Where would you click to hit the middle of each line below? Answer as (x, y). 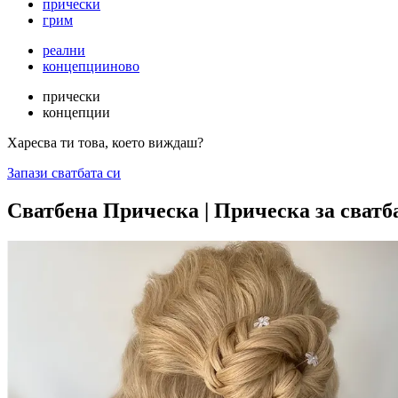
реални (64, 50)
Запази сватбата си (64, 173)
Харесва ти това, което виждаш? (105, 143)
